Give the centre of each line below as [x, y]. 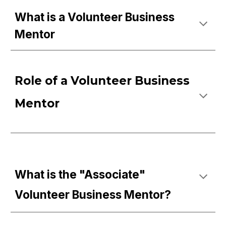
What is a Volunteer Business [95, 17]
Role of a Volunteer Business [102, 81]
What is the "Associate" [80, 174]
